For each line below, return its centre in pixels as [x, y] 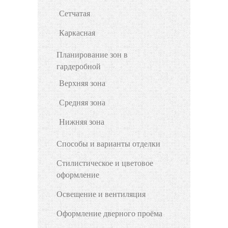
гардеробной [79, 67]
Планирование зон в [92, 55]
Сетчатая [75, 14]
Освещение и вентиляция [101, 194]
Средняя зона [82, 103]
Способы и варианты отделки [108, 144]
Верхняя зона [82, 83]
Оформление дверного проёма [109, 214]
